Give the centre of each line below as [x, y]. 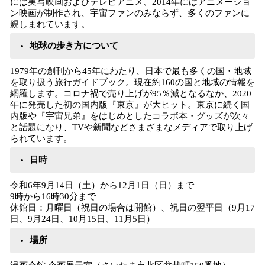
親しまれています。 [50, 24]
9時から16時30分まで [53, 196]
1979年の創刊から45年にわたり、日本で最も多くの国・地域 [131, 71]
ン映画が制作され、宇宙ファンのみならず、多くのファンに [130, 13]
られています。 [41, 138]
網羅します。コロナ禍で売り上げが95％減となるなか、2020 [131, 93]
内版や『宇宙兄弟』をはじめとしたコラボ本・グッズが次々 [130, 116]
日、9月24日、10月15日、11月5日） [83, 219]
